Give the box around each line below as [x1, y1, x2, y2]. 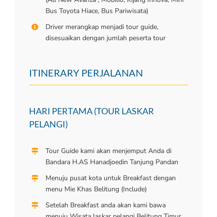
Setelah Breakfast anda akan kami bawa [45, 200, 166, 210]
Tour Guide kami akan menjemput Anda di [45, 146, 171, 156]
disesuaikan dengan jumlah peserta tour [45, 33, 166, 43]
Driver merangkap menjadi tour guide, [45, 22, 158, 32]
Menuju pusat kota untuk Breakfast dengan [45, 173, 176, 183]
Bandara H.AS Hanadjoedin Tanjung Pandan [45, 157, 178, 167]
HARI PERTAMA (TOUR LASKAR [29, 106, 154, 117]
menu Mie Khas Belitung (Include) [45, 184, 147, 194]
